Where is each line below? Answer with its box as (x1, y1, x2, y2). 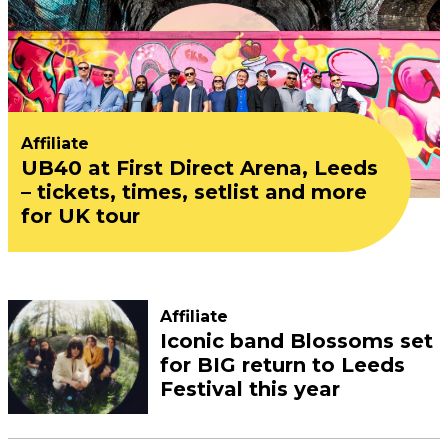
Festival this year (160, 376, 340, 401)
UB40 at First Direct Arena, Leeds (21, 156, 378, 180)
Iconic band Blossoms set (160, 328, 433, 353)
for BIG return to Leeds (160, 352, 405, 377)
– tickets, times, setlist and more (21, 180, 367, 204)
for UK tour (21, 204, 140, 228)
